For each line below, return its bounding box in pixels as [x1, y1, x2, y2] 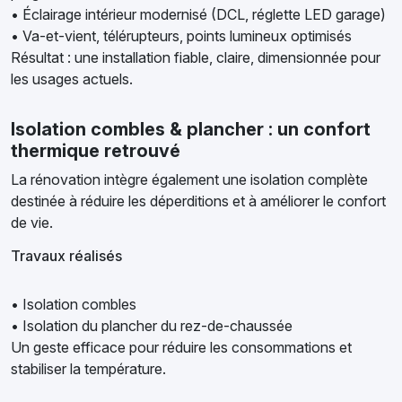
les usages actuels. [11, 70, 133, 88]
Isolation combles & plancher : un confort [11, 118, 371, 140]
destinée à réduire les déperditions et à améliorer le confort [11, 192, 386, 210]
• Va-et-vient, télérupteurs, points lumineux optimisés [11, 27, 352, 45]
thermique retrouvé [11, 140, 180, 162]
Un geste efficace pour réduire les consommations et [11, 338, 352, 356]
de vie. [11, 214, 53, 232]
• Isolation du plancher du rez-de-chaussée [11, 317, 293, 335]
